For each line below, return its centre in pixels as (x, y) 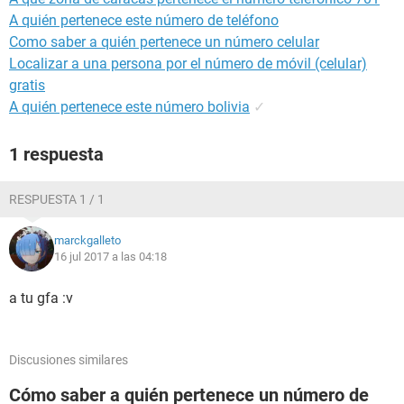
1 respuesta (56, 154)
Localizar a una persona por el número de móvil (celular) (188, 64)
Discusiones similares (69, 360)
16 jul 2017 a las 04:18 (110, 257)
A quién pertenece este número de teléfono (144, 20)
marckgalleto (87, 240)
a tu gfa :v (41, 298)
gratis (27, 85)
